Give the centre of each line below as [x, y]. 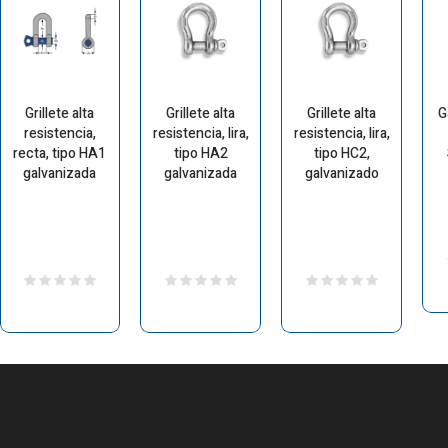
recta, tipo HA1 [60, 154]
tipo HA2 [200, 154]
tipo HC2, [341, 154]
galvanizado [341, 174]
